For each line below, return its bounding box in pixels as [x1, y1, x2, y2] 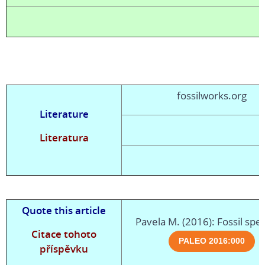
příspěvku [40, 242, 88, 256]
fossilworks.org [176, 89, 247, 103]
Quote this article [22, 203, 106, 218]
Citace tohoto [31, 227, 96, 241]
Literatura [39, 131, 89, 145]
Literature [39, 107, 89, 121]
